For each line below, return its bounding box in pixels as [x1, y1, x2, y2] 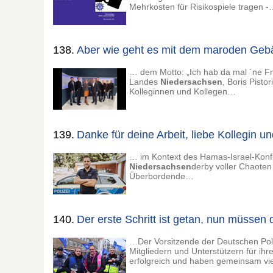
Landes [129, 77, 160, 87]
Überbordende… [129, 171, 194, 181]
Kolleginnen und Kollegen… [129, 87, 236, 96]
